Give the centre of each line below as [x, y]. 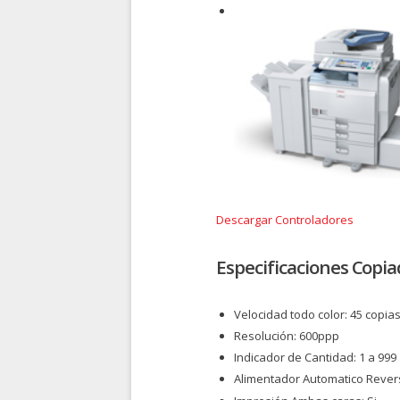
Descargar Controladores [285, 219]
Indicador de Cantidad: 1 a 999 [315, 358]
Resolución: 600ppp [287, 336]
